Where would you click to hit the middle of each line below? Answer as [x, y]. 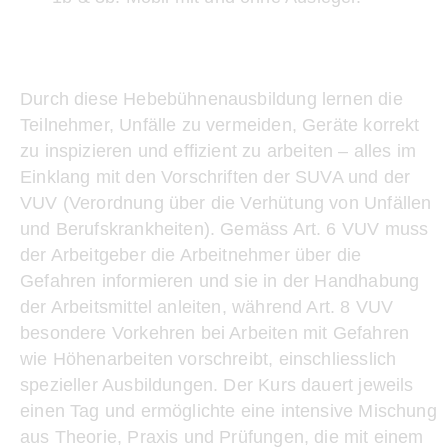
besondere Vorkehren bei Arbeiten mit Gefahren [215, 333]
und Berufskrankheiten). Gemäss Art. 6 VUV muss [224, 229]
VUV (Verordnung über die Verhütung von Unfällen [226, 203]
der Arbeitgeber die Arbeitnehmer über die [191, 255]
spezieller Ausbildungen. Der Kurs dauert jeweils [217, 385]
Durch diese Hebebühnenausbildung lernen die [211, 99]
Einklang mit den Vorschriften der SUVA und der [215, 177]
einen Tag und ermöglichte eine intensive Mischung [228, 411]
